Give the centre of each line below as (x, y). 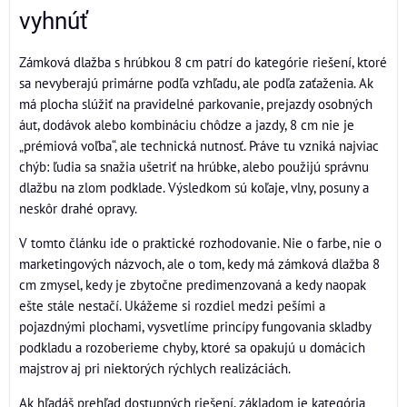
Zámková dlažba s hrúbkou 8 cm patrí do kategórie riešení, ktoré (203, 62)
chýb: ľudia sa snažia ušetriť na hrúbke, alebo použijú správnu (194, 166)
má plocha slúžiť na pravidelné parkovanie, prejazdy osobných (196, 104)
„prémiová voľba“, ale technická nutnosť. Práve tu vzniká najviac (199, 145)
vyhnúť (54, 21)
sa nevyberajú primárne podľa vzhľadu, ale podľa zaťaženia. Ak (196, 83)
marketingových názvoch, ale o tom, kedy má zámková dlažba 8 (199, 263)
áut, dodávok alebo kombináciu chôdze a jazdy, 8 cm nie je (187, 124)
